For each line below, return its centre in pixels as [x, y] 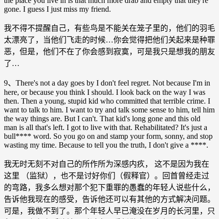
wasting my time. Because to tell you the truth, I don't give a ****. [106, 145]
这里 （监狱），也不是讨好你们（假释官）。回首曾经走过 [107, 175]
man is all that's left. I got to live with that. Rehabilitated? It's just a [106, 127]
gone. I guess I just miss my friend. [57, 9]
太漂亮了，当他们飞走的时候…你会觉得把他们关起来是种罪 [109, 40]
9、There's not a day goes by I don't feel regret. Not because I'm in [107, 83]
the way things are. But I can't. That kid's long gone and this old [102, 118]
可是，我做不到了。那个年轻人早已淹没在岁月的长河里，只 [109, 211]
